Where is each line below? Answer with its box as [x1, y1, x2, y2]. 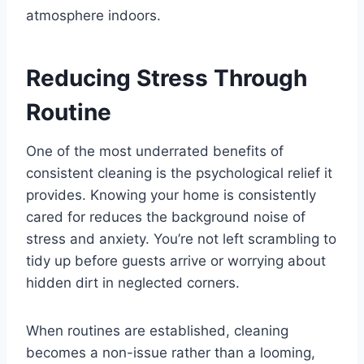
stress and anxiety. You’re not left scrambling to [26, 231, 336, 248]
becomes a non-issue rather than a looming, [26, 344, 315, 362]
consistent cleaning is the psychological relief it [26, 165, 332, 182]
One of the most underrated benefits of [26, 143, 284, 160]
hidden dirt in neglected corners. [26, 275, 240, 292]
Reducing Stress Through [26, 64, 307, 93]
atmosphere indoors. [26, 7, 161, 24]
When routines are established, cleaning [26, 323, 288, 340]
